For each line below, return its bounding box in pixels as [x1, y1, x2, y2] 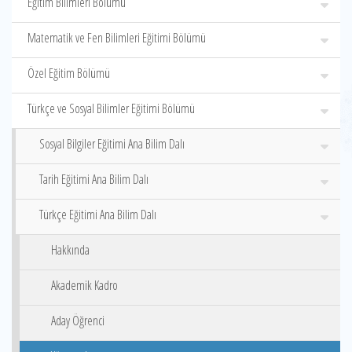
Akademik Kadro [51, 277, 118, 294]
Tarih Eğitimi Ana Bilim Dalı [39, 170, 148, 188]
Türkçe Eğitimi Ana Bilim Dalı [39, 206, 156, 223]
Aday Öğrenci [51, 312, 104, 329]
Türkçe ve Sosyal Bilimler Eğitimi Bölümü [27, 100, 195, 117]
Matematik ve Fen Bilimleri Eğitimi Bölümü [27, 29, 206, 46]
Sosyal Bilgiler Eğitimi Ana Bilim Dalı [39, 135, 185, 152]
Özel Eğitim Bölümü [27, 64, 110, 82]
